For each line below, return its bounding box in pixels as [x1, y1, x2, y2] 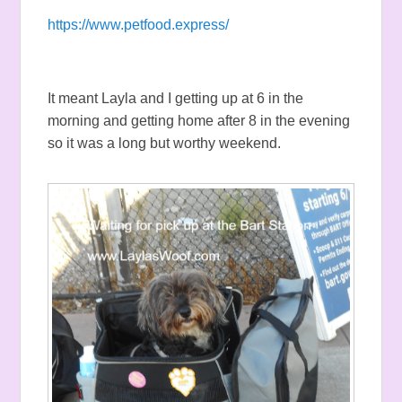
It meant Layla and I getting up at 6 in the [48, 91, 304, 107]
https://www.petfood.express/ [48, 17, 230, 33]
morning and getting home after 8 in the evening [48, 113, 351, 129]
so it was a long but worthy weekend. [48, 135, 282, 152]
